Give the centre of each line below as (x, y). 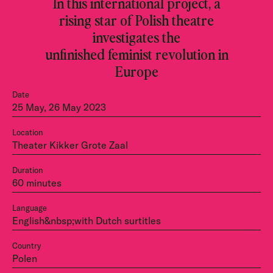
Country (27, 246)
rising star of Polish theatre (136, 19)
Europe (136, 71)
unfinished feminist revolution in (136, 54)
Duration (28, 170)
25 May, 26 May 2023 (59, 107)
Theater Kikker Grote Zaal (70, 145)
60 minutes (37, 183)
